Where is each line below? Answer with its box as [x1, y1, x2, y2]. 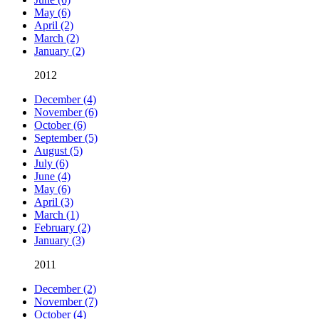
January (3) [34, 234, 85, 247]
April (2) [34, 19, 73, 32]
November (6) [34, 106, 98, 119]
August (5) [34, 145, 83, 157]
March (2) [34, 32, 79, 45]
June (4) [34, 170, 70, 183]
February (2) [34, 221, 90, 234]
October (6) [34, 119, 86, 132]
